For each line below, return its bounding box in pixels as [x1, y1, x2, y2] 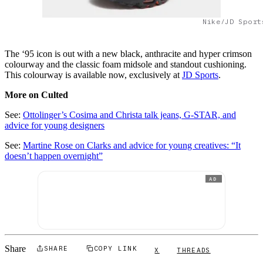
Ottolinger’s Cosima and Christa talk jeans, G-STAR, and [23, 110, 236, 120]
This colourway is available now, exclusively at [5, 70, 182, 80]
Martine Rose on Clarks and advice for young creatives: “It [23, 140, 241, 151]
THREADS [177, 246, 211, 254]
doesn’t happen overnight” [5, 151, 103, 161]
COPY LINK [94, 244, 137, 252]
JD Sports [182, 70, 218, 80]
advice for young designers [5, 120, 104, 131]
